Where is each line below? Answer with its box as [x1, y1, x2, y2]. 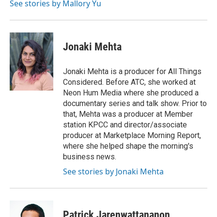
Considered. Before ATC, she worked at [63, 77, 196, 87]
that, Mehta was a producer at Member [63, 109, 193, 119]
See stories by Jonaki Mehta [63, 166, 164, 177]
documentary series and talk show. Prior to [63, 98, 207, 108]
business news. [63, 152, 116, 161]
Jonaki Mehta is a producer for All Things [63, 66, 201, 76]
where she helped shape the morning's [63, 141, 193, 151]
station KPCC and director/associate [63, 120, 187, 129]
